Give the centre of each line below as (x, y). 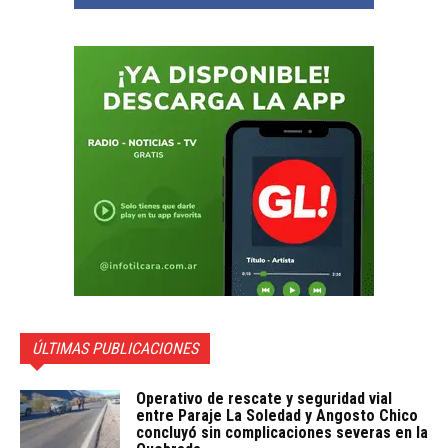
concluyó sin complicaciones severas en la (282, 433)
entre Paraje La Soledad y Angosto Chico (277, 416)
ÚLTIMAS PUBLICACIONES (115, 349)
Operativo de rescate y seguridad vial (264, 399)
